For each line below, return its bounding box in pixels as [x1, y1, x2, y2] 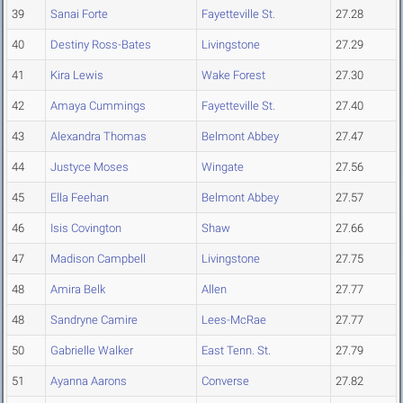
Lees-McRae [201, 313, 266, 327]
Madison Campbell [50, 252, 146, 266]
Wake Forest [201, 68, 265, 83]
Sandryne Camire [50, 313, 138, 327]
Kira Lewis [50, 68, 103, 83]
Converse [201, 374, 249, 389]
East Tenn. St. [201, 344, 271, 358]
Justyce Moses [50, 160, 129, 175]
